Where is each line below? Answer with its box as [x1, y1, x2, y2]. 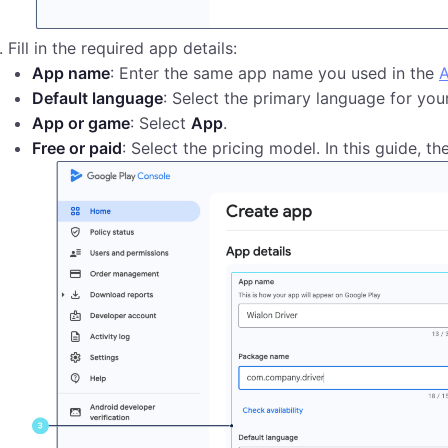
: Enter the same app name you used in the [110, 62, 439, 83]
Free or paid [32, 137, 122, 158]
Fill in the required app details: [8, 37, 237, 58]
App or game [32, 112, 130, 133]
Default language [32, 87, 163, 108]
